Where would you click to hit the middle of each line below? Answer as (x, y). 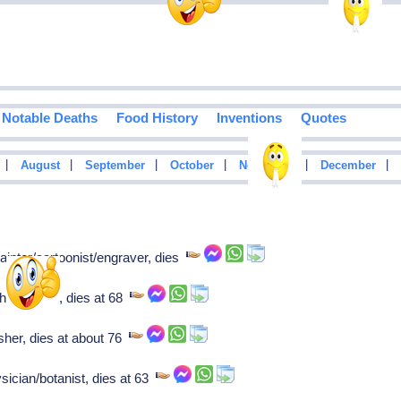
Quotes (323, 118)
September (115, 166)
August (40, 166)
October (192, 166)
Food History (157, 118)
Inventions (249, 118)
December (348, 166)
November (267, 166)
